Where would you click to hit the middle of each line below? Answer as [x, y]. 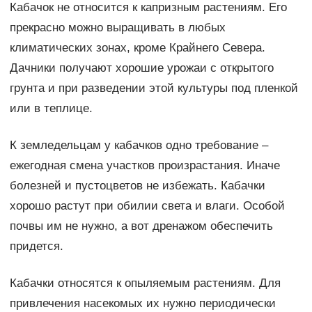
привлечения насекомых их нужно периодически [142, 304]
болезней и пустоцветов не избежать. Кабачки [137, 186]
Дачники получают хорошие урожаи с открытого [141, 68]
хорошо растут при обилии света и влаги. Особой [147, 206]
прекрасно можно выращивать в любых [117, 28]
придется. [36, 247]
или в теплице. [51, 109]
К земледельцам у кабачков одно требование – [139, 146]
